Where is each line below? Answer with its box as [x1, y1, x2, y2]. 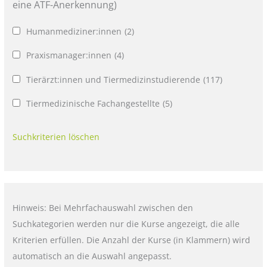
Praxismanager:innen [26, 49, 112, 61]
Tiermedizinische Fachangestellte [26, 98, 160, 110]
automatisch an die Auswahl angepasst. [13, 250, 172, 262]
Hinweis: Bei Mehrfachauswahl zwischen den [13, 201, 194, 213]
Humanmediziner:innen [26, 26, 122, 38]
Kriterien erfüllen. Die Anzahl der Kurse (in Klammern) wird [13, 234, 251, 246]
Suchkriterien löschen [13, 131, 100, 142]
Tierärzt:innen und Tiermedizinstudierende [26, 73, 201, 85]
